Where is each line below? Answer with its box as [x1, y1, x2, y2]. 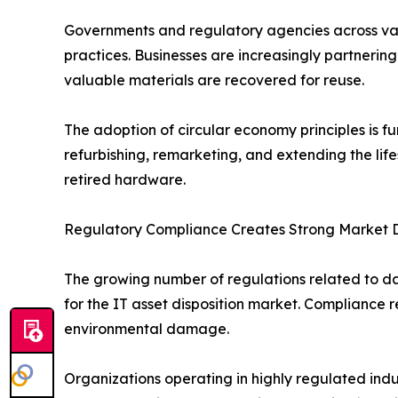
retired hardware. [64, 171, 186, 189]
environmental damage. [64, 320, 229, 338]
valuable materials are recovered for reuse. [64, 71, 364, 90]
